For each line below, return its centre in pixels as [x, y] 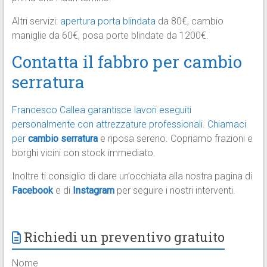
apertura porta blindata [108, 21]
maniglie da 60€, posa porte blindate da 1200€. [110, 36]
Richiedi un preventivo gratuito [124, 237]
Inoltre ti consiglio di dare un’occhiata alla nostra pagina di [132, 176]
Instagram [93, 191]
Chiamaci [226, 125]
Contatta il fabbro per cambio [127, 62]
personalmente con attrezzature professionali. [108, 125]
